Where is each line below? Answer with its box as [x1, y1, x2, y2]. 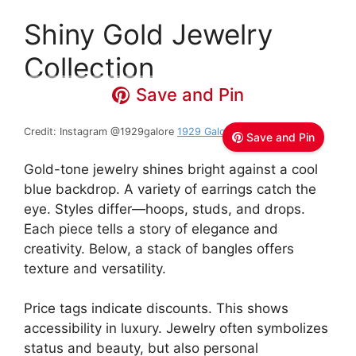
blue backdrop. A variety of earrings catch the [24, 180, 316, 197]
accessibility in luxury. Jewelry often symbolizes [24, 320, 328, 337]
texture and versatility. [24, 260, 166, 277]
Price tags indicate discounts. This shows [24, 300, 288, 317]
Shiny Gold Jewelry [24, 17, 273, 52]
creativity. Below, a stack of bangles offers [24, 240, 294, 257]
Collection [24, 51, 154, 85]
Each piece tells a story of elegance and [24, 220, 278, 237]
